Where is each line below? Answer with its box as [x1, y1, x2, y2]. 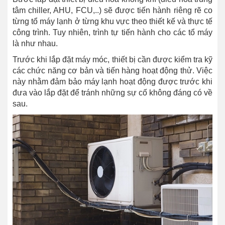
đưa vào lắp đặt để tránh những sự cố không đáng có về [13, 88, 212, 97]
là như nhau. [13, 39, 58, 48]
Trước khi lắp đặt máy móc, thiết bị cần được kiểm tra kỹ [13, 55, 212, 64]
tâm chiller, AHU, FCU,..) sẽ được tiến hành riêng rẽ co [13, 6, 212, 15]
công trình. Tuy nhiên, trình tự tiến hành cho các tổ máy [13, 28, 212, 37]
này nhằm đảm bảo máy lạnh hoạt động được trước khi [13, 77, 212, 86]
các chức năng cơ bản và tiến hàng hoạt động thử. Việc [13, 66, 212, 75]
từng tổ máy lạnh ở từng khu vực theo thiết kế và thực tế [13, 17, 212, 26]
